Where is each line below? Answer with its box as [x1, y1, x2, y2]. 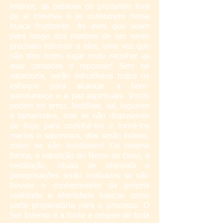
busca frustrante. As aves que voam [10, 23, 149, 31]
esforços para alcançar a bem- [10, 83, 149, 91]
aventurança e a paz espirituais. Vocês [10, 93, 149, 101]
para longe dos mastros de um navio [10, 33, 149, 41]
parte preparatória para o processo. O [10, 202, 149, 210]
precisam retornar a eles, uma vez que [10, 43, 149, 51]
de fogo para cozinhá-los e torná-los [10, 122, 149, 130]
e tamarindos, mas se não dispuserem [10, 112, 149, 120]
